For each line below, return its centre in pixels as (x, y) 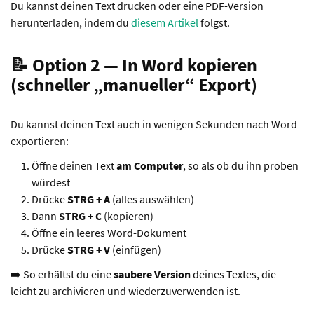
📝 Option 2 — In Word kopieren (134, 65)
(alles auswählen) (152, 199)
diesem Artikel (165, 22)
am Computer (150, 165)
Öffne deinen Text (74, 165)
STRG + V (89, 250)
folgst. (214, 22)
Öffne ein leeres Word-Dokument (109, 233)
